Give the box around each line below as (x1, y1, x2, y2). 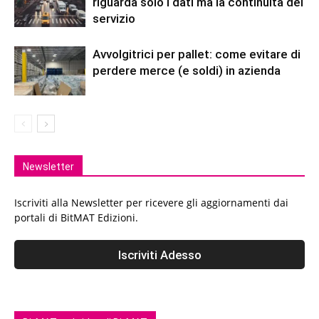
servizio (93, 11, 135, 26)
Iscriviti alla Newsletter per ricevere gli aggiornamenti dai (14, 196, 288, 209)
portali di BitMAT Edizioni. (14, 211, 138, 224)
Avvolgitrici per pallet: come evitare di (93, 47, 300, 61)
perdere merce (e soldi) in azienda (93, 63, 281, 78)
